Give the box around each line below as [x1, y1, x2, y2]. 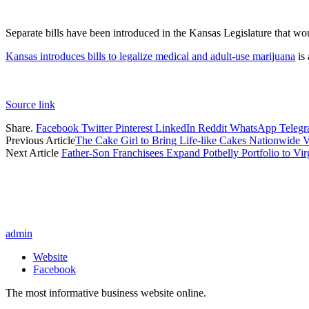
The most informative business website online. [6, 287, 206, 299]
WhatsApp [230, 122, 277, 134]
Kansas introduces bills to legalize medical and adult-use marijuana [6, 50, 295, 63]
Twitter [81, 122, 112, 134]
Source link [6, 99, 55, 111]
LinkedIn [155, 122, 195, 134]
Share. [6, 122, 33, 134]
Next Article [6, 147, 61, 159]
